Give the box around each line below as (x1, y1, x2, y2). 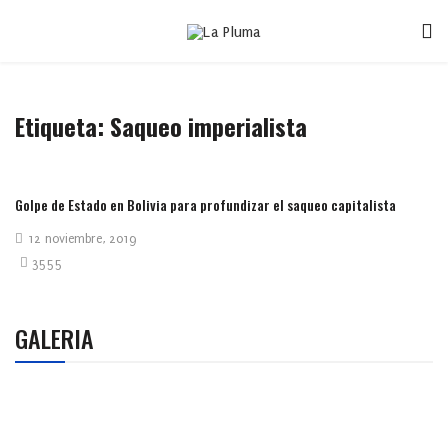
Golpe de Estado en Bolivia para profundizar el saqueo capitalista (15, 194, 396, 215)
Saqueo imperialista (110, 108, 307, 144)
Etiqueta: (15, 108, 110, 144)
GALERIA (15, 320, 94, 356)
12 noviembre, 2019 (28, 232, 136, 246)
